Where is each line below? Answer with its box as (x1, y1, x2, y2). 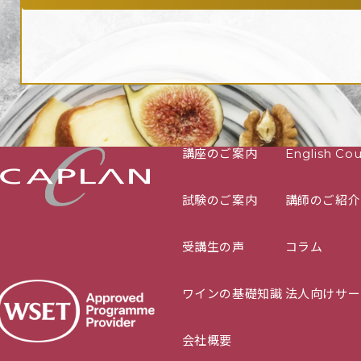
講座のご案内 (181, 145, 258, 161)
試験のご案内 (181, 192, 258, 208)
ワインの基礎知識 (181, 285, 283, 301)
